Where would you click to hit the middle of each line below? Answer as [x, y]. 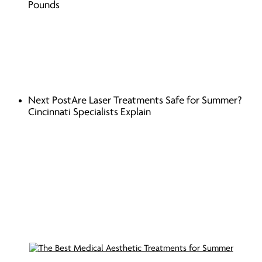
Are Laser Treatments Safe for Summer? [157, 100]
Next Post [50, 100]
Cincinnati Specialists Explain [89, 112]
